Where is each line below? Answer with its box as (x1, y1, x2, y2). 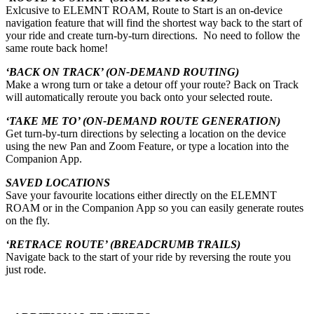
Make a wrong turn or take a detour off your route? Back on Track (6, 78, 299, 90)
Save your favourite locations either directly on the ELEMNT (6, 189, 277, 201)
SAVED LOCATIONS (6, 176, 110, 189)
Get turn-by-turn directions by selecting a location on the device (6, 127, 286, 139)
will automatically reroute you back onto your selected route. (6, 90, 273, 103)
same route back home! (6, 41, 108, 54)
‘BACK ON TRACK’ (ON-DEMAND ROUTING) (6, 65, 239, 78)
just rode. (6, 263, 46, 275)
